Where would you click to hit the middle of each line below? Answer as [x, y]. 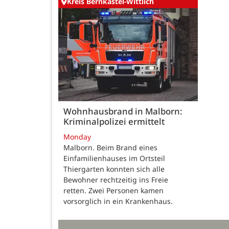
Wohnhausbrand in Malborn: [123, 111]
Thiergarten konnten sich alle [114, 169]
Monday [77, 136]
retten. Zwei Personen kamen [113, 190]
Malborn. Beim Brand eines [110, 147]
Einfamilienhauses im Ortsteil [114, 158]
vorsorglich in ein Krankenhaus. [118, 201]
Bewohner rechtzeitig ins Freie [116, 179]
